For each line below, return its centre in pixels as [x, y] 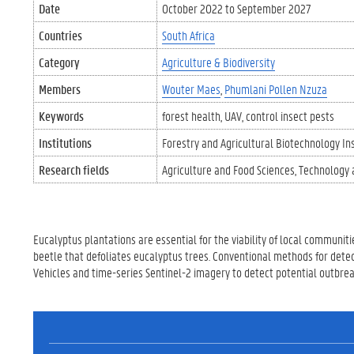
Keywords [61, 116]
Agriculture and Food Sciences [228, 169]
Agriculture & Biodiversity [218, 62]
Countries [60, 35]
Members [60, 89]
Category [59, 62]
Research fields [74, 169]
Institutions [65, 143]
